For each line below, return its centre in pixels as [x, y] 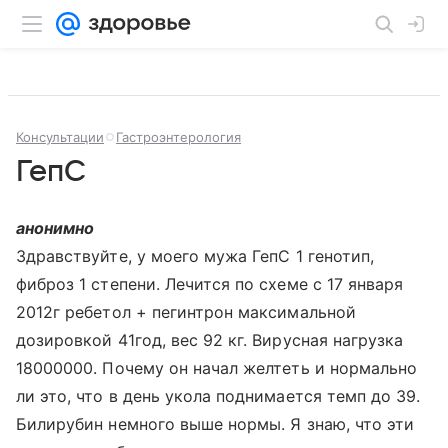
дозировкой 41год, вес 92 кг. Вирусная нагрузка [210, 340]
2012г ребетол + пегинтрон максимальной [186, 312]
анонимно [55, 228]
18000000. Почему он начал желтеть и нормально [217, 368]
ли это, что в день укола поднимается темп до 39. [218, 396]
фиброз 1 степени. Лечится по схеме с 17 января [210, 284]
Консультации [60, 137]
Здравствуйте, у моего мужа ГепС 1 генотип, [195, 256]
